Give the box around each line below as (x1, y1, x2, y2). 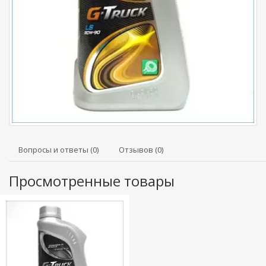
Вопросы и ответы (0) (18, 144, 99, 155)
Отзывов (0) (119, 144, 163, 155)
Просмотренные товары (9, 171, 175, 191)
